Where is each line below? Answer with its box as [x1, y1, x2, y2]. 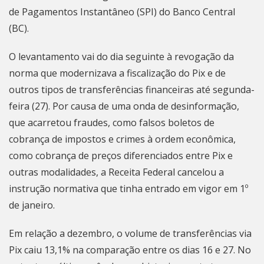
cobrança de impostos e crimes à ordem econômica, [9, 133, 236, 146]
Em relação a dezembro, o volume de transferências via [9, 227, 252, 240]
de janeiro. [9, 199, 55, 212]
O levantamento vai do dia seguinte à [9, 50, 174, 63]
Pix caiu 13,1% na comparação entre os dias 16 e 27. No [9, 243, 251, 256]
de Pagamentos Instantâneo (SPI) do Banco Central [9, 5, 235, 18]
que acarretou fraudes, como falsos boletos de [9, 116, 214, 129]
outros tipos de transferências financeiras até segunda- [9, 83, 255, 96]
